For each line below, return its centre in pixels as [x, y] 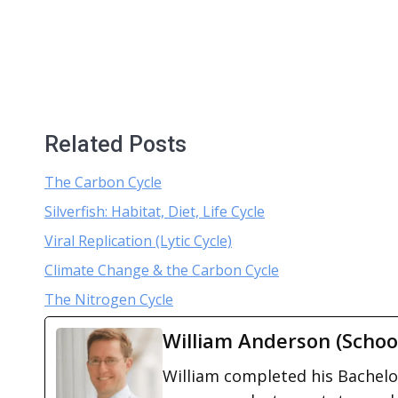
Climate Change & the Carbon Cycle [162, 270]
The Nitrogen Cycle [109, 299]
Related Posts [115, 144]
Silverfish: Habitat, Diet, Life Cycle [155, 211]
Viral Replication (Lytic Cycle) [138, 241]
